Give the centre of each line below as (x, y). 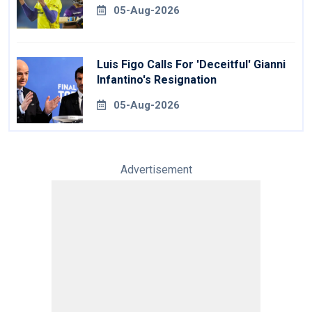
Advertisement (156, 170)
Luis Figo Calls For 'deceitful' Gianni (191, 65)
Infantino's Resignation (157, 80)
